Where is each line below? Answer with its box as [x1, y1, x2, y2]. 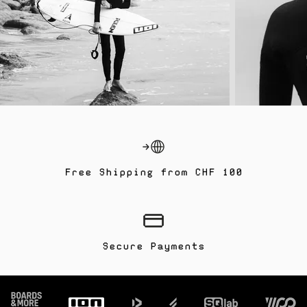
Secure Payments [102, 242, 205, 252]
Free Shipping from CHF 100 [64, 168, 243, 178]
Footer [10, 286, 45, 303]
